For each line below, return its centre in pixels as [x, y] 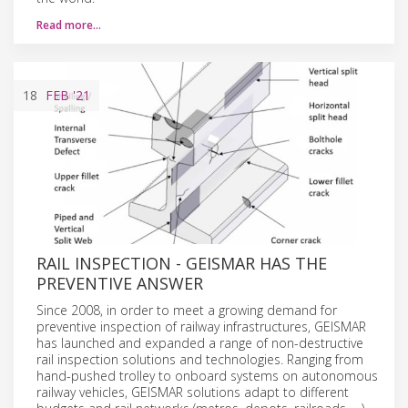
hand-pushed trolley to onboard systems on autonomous [207, 375]
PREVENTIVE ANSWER [120, 283]
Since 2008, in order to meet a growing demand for [187, 310]
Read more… [69, 25]
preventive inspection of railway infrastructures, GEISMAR [201, 326]
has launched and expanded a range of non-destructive [200, 342]
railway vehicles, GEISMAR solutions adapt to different [193, 392]
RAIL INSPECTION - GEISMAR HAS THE [182, 263]
